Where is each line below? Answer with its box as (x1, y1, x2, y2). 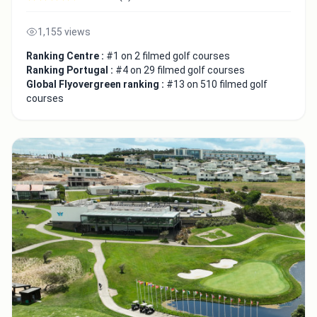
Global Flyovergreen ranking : (26, 78, 166, 90)
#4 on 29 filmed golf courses (115, 64, 245, 76)
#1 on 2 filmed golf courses (106, 50, 230, 62)
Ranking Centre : (26, 50, 106, 62)
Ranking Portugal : (26, 64, 115, 76)
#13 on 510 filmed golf (166, 78, 267, 90)
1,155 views (38, 25, 91, 38)
